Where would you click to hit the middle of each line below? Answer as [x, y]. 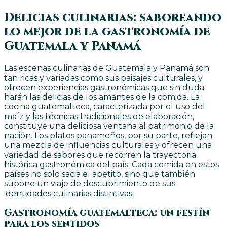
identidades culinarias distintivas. [69, 193]
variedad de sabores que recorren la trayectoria [100, 155]
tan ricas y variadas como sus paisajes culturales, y [103, 78]
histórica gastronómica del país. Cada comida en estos [111, 164]
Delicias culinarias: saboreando [113, 18]
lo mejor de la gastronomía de [107, 32]
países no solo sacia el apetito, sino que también [100, 174]
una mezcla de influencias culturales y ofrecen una [108, 145]
